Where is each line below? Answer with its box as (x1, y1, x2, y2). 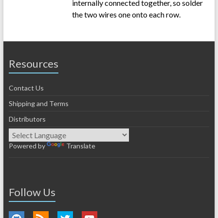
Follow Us (8, 185, 55, 199)
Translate (66, 142, 95, 150)
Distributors (8, 115, 46, 123)
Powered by (8, 142, 47, 150)
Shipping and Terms (8, 99, 69, 108)
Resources (8, 57, 58, 70)
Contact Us (8, 84, 44, 92)
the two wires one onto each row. (72, 10, 181, 19)
